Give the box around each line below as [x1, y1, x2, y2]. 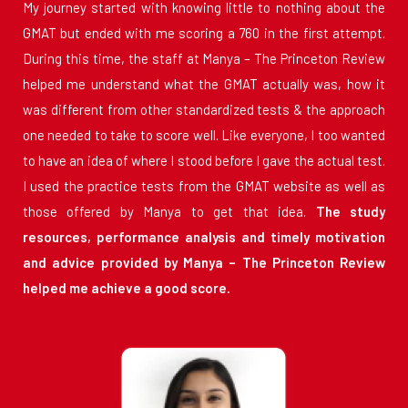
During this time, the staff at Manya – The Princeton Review [23, 50, 385, 67]
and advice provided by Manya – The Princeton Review [23, 254, 385, 271]
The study [315, 203, 386, 220]
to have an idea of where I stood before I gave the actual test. [23, 152, 385, 169]
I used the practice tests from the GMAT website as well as [23, 178, 385, 195]
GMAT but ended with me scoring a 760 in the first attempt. [23, 25, 385, 42]
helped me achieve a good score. [23, 280, 230, 297]
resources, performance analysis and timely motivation [23, 229, 385, 246]
